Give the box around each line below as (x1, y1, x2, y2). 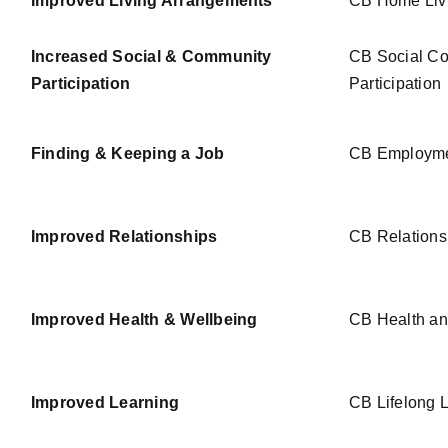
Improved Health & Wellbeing (31, 311, 258, 329)
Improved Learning (31, 394, 180, 412)
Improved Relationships (31, 228, 218, 246)
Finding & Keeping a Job (31, 145, 225, 163)
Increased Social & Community (31, 48, 272, 66)
